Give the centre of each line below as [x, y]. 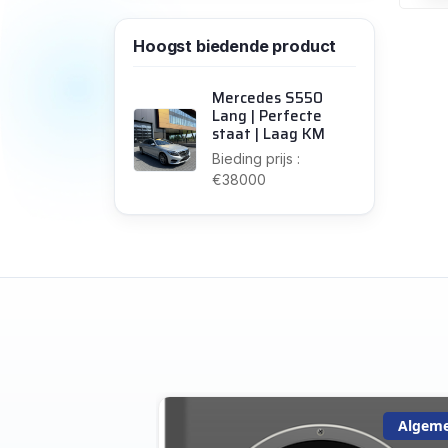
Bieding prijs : [256, 158]
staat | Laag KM [268, 134]
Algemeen [83, 425]
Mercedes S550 [267, 98]
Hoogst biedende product [235, 46]
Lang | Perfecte [267, 116]
